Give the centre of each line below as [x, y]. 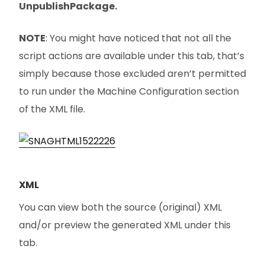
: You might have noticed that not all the [138, 38]
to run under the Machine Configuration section [129, 91]
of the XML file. [52, 109]
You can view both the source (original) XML [120, 207]
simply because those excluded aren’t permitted [132, 73]
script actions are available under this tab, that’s [132, 56]
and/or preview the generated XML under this [125, 225]
